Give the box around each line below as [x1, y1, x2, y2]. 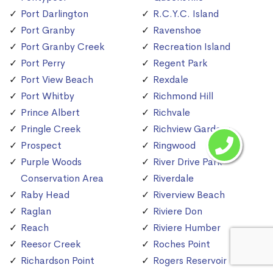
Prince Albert [21, 106, 80, 119]
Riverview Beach [153, 188, 225, 202]
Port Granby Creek [21, 40, 104, 54]
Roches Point [153, 238, 210, 251]
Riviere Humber [153, 221, 221, 235]
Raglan [21, 205, 51, 218]
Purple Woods [21, 155, 82, 169]
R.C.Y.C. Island [153, 7, 219, 21]
